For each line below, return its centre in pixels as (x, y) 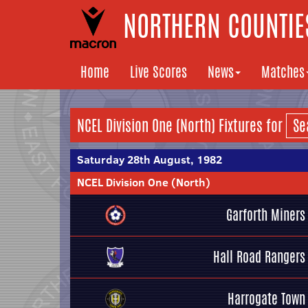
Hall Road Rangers (259, 257)
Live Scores (158, 72)
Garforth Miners (266, 215)
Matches (283, 72)
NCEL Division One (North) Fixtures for (181, 126)
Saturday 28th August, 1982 (150, 159)
